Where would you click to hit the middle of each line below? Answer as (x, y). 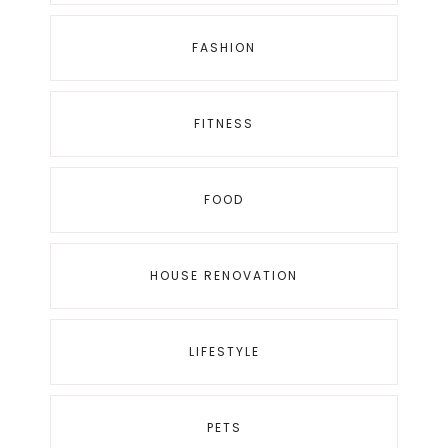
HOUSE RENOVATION (224, 276)
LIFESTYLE (224, 352)
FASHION (224, 48)
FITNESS (224, 124)
